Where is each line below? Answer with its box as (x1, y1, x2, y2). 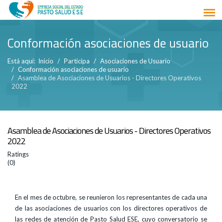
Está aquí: (7, 57, 38, 65)
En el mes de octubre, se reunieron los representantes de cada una (15, 193, 207, 201)
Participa (64, 57, 90, 65)
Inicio (38, 57, 54, 65)
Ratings (7, 150, 29, 158)
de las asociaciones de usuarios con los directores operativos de (15, 204, 207, 212)
